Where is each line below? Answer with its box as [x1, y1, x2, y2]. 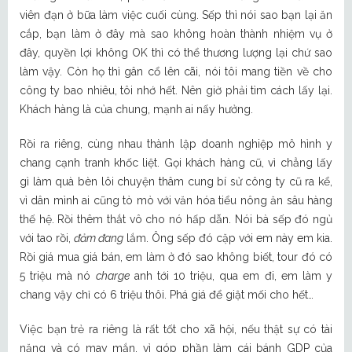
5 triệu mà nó [20, 269, 96, 283]
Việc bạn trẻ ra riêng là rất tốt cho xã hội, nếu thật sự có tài [20, 323, 332, 336]
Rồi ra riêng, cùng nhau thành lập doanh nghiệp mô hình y [20, 137, 332, 151]
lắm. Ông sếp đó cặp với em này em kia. [123, 232, 332, 245]
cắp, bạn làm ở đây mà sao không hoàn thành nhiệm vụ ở [20, 27, 332, 41]
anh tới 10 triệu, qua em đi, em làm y [129, 269, 333, 283]
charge [95, 269, 130, 283]
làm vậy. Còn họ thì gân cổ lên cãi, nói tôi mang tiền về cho [20, 65, 332, 79]
